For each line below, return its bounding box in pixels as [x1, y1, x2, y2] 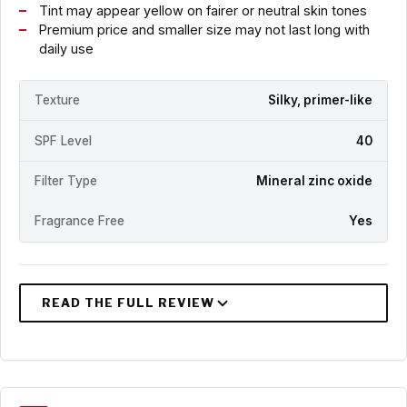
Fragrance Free [35, 213, 124, 229]
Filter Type [35, 174, 97, 189]
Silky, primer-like [268, 92, 372, 107]
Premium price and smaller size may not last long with [38, 21, 370, 37]
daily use [38, 40, 94, 56]
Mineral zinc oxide [256, 174, 372, 189]
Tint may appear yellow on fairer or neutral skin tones [38, 2, 367, 18]
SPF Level [35, 133, 92, 148]
